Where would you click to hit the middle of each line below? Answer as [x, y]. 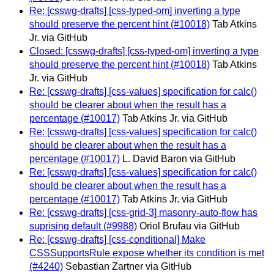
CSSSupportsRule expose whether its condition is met [147, 253]
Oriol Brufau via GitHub [190, 226]
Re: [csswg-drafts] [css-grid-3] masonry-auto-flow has [143, 213]
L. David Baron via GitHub [179, 159]
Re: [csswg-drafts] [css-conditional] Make [117, 240]
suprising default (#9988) [83, 226]
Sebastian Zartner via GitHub [128, 267]
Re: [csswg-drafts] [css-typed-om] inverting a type [135, 11]
